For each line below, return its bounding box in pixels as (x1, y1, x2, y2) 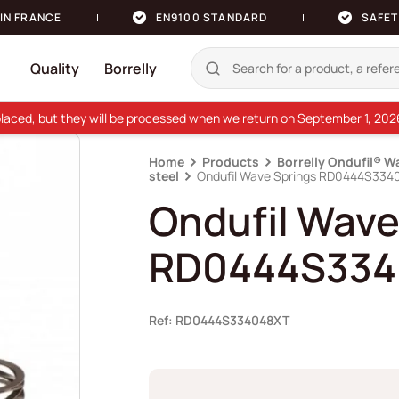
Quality (30, 58, 79, 78)
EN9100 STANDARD (155, 10, 268, 25)
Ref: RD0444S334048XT (149, 312, 290, 329)
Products (202, 153, 260, 170)
